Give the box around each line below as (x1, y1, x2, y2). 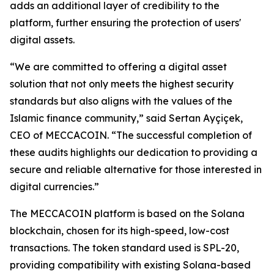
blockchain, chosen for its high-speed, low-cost (10, 224, 229, 237)
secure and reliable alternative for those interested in (10, 163, 262, 176)
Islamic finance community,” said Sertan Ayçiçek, (10, 112, 243, 125)
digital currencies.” (10, 180, 99, 193)
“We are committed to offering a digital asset (10, 61, 227, 73)
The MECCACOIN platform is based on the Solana (10, 207, 245, 220)
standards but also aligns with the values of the (10, 95, 232, 108)
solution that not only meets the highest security (10, 78, 234, 91)
